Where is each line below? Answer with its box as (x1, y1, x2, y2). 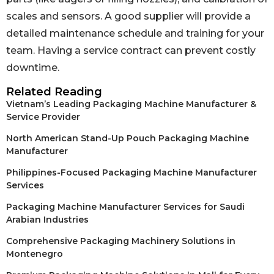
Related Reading (6, 84, 102, 98)
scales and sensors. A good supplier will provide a (6, 10, 251, 23)
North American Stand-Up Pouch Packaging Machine (6, 132, 249, 144)
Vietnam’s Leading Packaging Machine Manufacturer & (6, 98, 256, 109)
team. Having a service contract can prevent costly (6, 45, 256, 57)
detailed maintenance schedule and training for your (6, 28, 264, 40)
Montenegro (6, 248, 63, 259)
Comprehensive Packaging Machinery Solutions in (6, 235, 235, 246)
